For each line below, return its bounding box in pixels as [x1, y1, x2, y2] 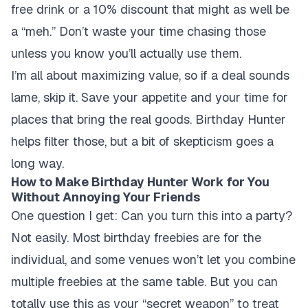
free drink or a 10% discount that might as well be [11, 1, 289, 17]
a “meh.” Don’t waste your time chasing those [11, 23, 266, 39]
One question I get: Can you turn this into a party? [11, 208, 292, 223]
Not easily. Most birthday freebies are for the [11, 230, 261, 245]
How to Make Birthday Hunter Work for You [11, 174, 269, 190]
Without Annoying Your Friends [11, 189, 200, 205]
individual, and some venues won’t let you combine [11, 252, 296, 267]
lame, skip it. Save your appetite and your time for [11, 89, 288, 105]
